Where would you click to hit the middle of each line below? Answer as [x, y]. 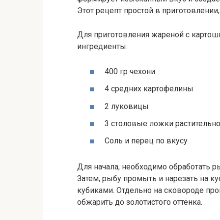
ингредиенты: [102, 46]
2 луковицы [127, 106]
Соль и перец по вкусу [146, 140]
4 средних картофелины [149, 89]
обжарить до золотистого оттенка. [140, 202]
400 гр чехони [130, 72]
